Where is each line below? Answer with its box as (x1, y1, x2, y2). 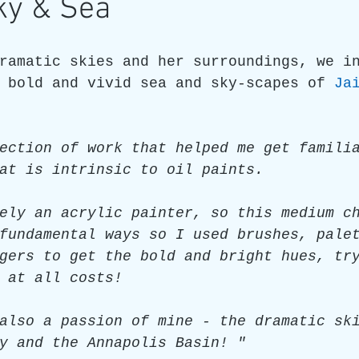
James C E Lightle (190, 36, 295, 50)
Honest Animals (46, 100, 139, 115)
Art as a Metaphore (40, 36, 158, 50)
